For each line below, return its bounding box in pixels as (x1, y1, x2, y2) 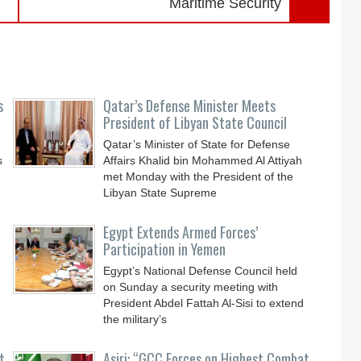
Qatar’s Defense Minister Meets (103, 95, 276, 116)
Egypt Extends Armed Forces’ (103, 222, 259, 243)
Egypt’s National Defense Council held (103, 264, 298, 277)
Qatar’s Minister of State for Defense (103, 138, 291, 151)
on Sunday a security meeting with (103, 280, 279, 293)
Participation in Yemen (103, 239, 226, 259)
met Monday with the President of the (103, 170, 294, 183)
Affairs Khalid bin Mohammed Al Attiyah (103, 154, 303, 167)
